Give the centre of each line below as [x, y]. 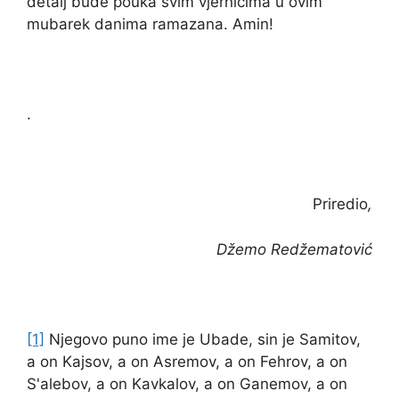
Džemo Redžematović [294, 249]
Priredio [340, 204]
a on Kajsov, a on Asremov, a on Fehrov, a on [187, 361]
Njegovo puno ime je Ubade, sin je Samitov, [203, 339]
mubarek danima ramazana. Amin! [150, 24]
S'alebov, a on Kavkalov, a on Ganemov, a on [187, 383]
